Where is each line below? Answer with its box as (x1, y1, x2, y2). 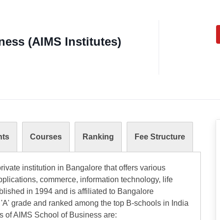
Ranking (82, 133, 114, 141)
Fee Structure (135, 133, 185, 141)
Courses (30, 133, 62, 141)
